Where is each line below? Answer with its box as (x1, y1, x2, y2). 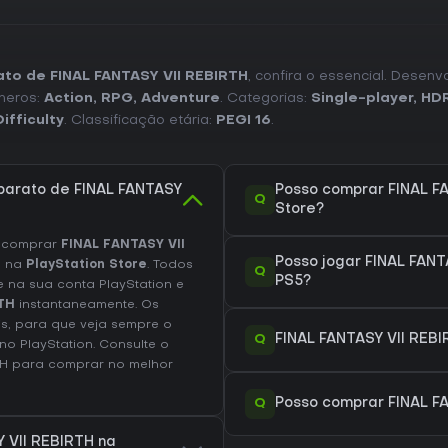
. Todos (147, 258, 193, 271)
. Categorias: (220, 91, 311, 105)
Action (44, 91, 93, 105)
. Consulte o (93, 338, 169, 351)
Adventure (141, 91, 220, 105)
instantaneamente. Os (15, 298, 159, 311)
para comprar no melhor (8, 358, 173, 371)
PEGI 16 (216, 113, 271, 127)
